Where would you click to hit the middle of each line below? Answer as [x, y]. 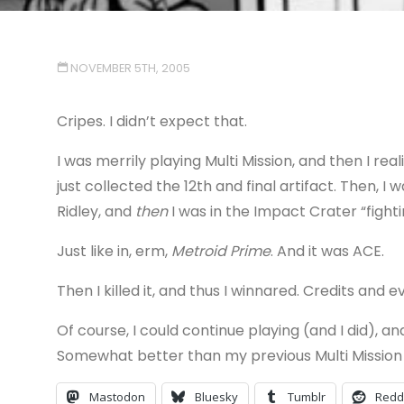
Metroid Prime [220, 251]
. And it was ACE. [327, 251]
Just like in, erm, [114, 251]
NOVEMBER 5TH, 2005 [131, 68]
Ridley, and [96, 211]
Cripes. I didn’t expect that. [151, 121]
